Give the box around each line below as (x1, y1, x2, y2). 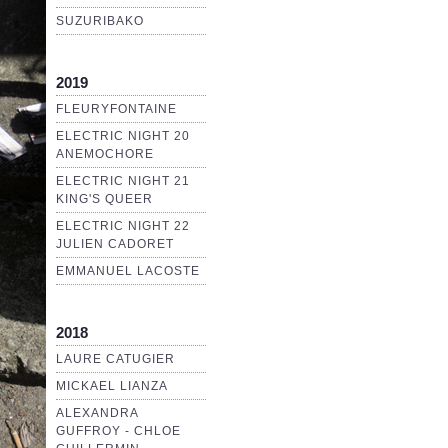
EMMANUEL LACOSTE (56, 264, 200, 279)
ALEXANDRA (56, 406, 138, 421)
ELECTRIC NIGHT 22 (56, 219, 190, 234)
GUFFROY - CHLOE (56, 424, 181, 439)
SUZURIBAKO (56, 14, 144, 29)
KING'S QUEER (56, 192, 153, 207)
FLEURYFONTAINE (56, 102, 177, 117)
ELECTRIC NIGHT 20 (56, 129, 190, 144)
